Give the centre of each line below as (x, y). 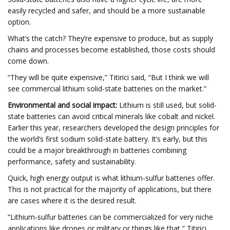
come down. (28, 61)
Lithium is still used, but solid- (167, 105)
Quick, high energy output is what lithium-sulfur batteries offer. (111, 178)
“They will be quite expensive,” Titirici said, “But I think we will (108, 77)
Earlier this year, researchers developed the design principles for (113, 128)
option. (19, 22)
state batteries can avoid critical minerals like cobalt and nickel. (111, 116)
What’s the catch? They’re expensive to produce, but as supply (110, 38)
